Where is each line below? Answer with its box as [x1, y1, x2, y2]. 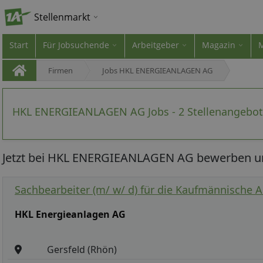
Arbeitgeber [132, 39, 179, 50]
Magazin [202, 39, 235, 50]
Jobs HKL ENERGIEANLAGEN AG [102, 65, 213, 76]
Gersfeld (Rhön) [47, 242, 117, 256]
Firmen [48, 65, 73, 76]
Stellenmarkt [34, 11, 90, 23]
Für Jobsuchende [43, 39, 109, 50]
